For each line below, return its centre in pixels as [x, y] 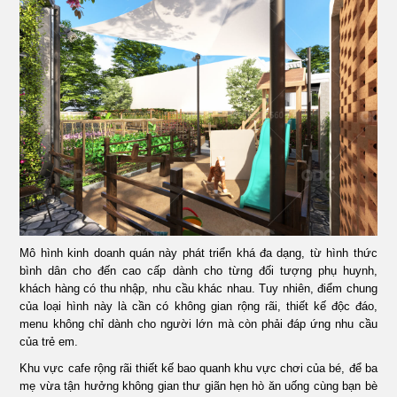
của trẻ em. [49, 341]
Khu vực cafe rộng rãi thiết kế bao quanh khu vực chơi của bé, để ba [198, 368]
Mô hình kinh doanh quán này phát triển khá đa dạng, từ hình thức [198, 253]
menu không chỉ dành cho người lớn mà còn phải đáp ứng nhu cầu [198, 323]
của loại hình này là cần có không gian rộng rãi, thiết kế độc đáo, [198, 306]
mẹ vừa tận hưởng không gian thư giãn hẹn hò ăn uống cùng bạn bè [198, 385]
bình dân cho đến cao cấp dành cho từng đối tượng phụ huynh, [198, 270]
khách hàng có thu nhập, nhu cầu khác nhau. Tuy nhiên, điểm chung [198, 288]
